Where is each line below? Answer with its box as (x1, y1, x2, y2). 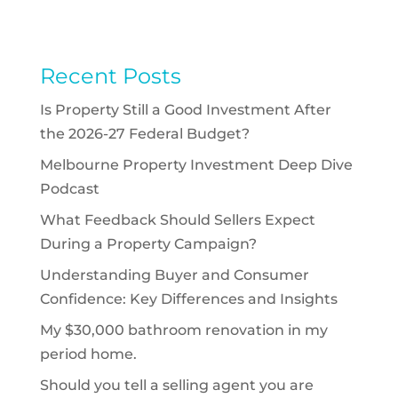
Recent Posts (39, 63, 181, 89)
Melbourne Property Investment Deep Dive (39, 156, 353, 173)
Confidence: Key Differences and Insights (39, 291, 338, 307)
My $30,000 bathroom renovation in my (39, 322, 328, 338)
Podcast (39, 180, 99, 197)
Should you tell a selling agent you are (39, 377, 314, 394)
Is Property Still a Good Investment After (39, 101, 331, 118)
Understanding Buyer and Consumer (39, 267, 309, 283)
